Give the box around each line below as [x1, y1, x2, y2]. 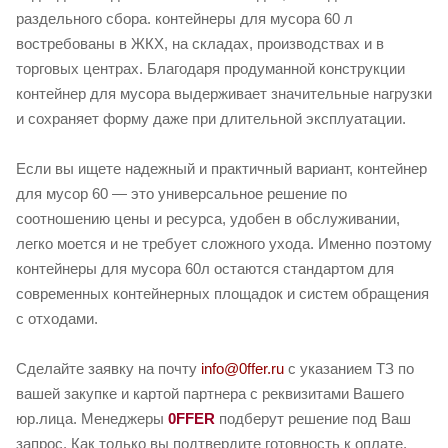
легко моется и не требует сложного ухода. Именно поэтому [16, 235, 432, 253]
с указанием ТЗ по [284, 360, 414, 378]
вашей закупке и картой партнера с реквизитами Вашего [16, 385, 404, 403]
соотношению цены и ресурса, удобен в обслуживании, [16, 210, 400, 228]
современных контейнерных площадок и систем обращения [16, 285, 429, 303]
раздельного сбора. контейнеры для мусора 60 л [16, 10, 353, 28]
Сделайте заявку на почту [16, 360, 201, 378]
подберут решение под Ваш [215, 410, 411, 428]
